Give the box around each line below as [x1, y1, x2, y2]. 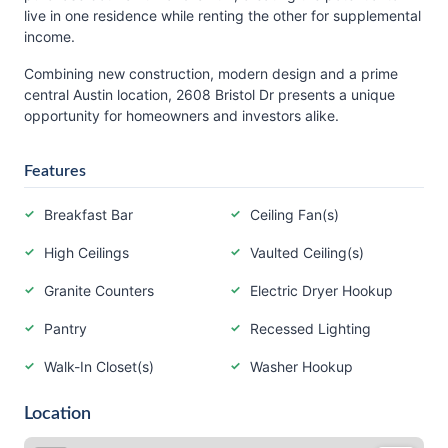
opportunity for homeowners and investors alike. [24, 107, 339, 124]
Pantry [44, 320, 87, 337]
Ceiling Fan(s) [250, 206, 339, 223]
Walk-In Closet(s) [44, 358, 154, 375]
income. [24, 28, 75, 45]
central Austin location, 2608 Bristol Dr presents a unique [24, 86, 395, 103]
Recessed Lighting [250, 320, 371, 337]
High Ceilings [44, 244, 129, 261]
